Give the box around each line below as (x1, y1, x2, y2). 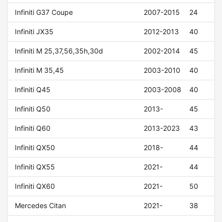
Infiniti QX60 (15, 182, 55, 191)
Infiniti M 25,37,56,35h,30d (15, 47, 104, 55)
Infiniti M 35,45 (15, 66, 64, 75)
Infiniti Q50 (15, 105, 51, 113)
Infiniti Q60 (15, 124, 51, 133)
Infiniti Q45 (15, 85, 51, 94)
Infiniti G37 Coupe (15, 8, 73, 17)
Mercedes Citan (15, 201, 66, 210)
